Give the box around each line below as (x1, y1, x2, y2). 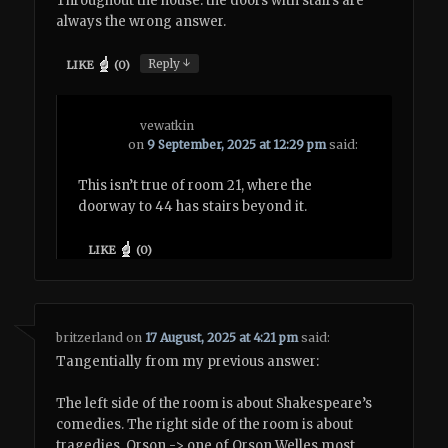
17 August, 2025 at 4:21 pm (145, 329, 299, 345)
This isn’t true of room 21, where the (78, 177, 313, 195)
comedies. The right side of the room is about (56, 415, 354, 433)
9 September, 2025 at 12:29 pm (147, 136, 327, 152)
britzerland (56, 329, 124, 345)
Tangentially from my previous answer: (56, 352, 320, 370)
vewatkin (140, 117, 195, 133)
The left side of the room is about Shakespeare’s (56, 394, 373, 412)
